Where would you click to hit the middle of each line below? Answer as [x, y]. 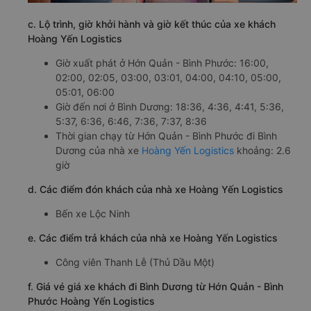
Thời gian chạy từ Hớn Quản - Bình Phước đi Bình [166, 135]
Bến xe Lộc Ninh [93, 213]
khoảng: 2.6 [262, 150]
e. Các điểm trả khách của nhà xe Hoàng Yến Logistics [153, 237]
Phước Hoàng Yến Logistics [91, 301]
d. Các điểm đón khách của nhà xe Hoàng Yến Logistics [155, 189]
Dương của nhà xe [99, 150]
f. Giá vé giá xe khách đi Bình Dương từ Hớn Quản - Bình [155, 286]
